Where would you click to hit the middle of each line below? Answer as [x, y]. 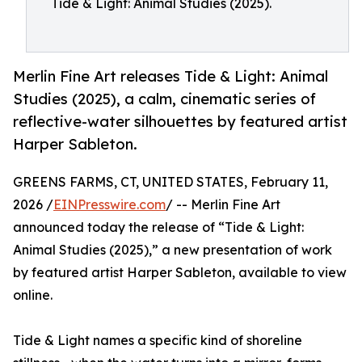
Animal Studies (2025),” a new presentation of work [173, 250]
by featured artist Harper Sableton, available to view [180, 273]
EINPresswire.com [109, 205]
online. [33, 295]
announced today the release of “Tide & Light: [158, 227]
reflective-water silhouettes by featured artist [180, 122]
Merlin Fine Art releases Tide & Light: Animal [170, 76]
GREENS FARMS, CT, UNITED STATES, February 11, [170, 182]
